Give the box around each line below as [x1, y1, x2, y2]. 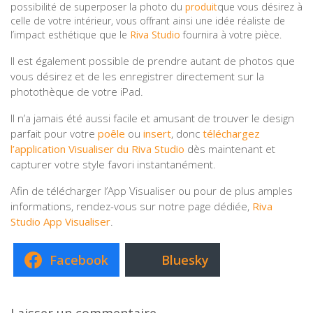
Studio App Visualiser [10, 214, 110, 229]
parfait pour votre [10, 126, 98, 141]
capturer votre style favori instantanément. [10, 157, 216, 172]
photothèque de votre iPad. [10, 85, 143, 99]
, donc [171, 126, 203, 141]
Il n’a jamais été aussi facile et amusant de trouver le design [10, 111, 294, 126]
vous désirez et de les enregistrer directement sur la [10, 69, 264, 84]
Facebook [50, 251, 108, 268]
